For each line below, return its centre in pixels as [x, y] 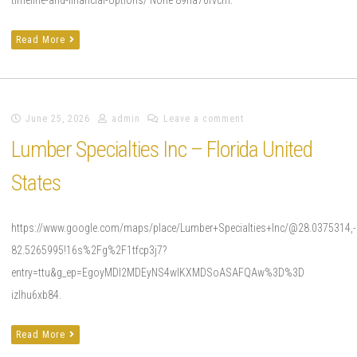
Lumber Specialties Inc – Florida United [162, 150]
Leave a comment [204, 118]
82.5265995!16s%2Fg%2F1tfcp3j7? [89, 251]
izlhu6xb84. [36, 295]
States [36, 183]
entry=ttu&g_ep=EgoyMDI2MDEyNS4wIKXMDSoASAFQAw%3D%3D [158, 273]
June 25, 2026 [58, 118]
